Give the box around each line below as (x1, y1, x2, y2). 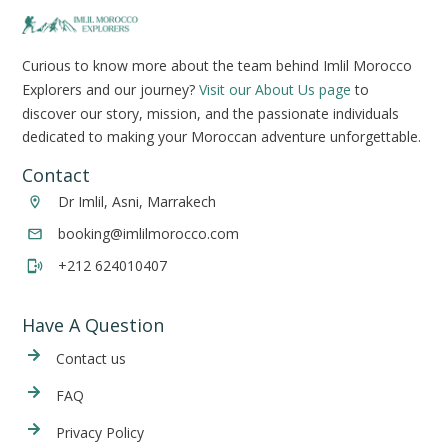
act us (87, 349, 126, 369)
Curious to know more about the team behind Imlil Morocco (22, 56, 412, 76)
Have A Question (22, 313, 164, 338)
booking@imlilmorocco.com (58, 224, 239, 244)
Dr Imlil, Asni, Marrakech (58, 192, 216, 212)
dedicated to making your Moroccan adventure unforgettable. (22, 127, 421, 147)
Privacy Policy (56, 423, 144, 443)
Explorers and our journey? (22, 80, 199, 100)
